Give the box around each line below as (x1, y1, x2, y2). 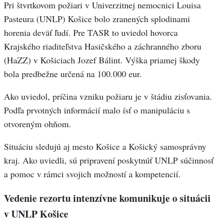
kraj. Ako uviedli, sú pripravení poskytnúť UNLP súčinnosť (4, 154, 214, 166)
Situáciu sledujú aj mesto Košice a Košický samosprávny (4, 140, 206, 153)
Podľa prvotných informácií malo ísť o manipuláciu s (4, 104, 190, 116)
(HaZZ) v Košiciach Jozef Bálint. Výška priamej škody (4, 54, 200, 66)
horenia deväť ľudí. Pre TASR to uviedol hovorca (4, 27, 178, 39)
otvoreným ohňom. (4, 118, 71, 130)
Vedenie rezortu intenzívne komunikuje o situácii (4, 191, 211, 206)
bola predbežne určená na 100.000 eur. (4, 68, 142, 80)
